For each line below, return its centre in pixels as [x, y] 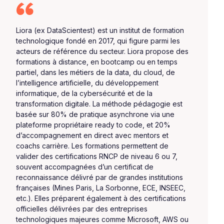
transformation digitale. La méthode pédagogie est [99, 104]
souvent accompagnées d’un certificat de [85, 167]
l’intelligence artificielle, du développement [87, 83]
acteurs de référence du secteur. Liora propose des [102, 51]
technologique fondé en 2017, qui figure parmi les [98, 41]
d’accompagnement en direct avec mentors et [92, 135]
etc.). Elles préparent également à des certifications [101, 198]
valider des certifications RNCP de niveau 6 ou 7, [97, 156]
